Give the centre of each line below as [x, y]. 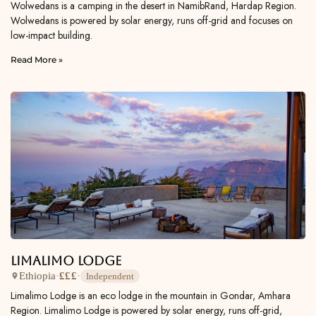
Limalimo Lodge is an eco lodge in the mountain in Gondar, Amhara [151, 295]
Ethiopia [37, 276]
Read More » [37, 59]
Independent [110, 276]
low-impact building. [51, 35]
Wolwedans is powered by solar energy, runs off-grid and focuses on [152, 20]
